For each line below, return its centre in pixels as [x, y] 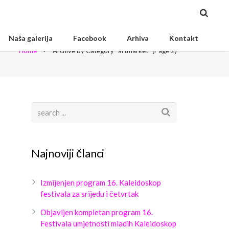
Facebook [90, 38]
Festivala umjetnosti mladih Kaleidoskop [108, 223]
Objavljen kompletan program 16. [97, 212]
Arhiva [138, 38]
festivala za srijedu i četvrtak [89, 194]
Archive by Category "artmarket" [102, 51]
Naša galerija [31, 38]
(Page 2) [164, 51]
